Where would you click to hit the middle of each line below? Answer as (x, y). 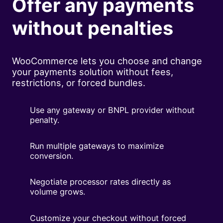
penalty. (45, 120)
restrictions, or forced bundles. (79, 82)
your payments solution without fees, (93, 71)
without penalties (93, 28)
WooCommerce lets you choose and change (107, 60)
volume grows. (57, 192)
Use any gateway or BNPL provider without (112, 110)
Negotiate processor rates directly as (100, 182)
